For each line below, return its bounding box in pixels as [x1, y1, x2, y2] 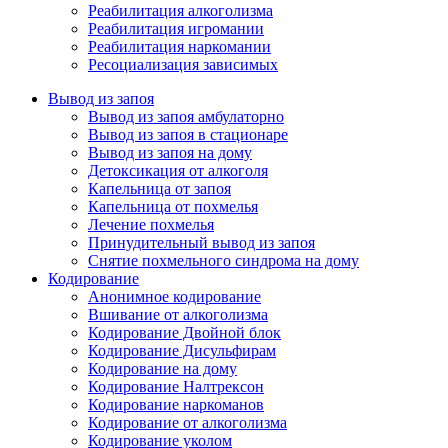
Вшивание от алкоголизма [88, 306, 268, 323]
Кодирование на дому [88, 360, 237, 377]
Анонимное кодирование [88, 288, 261, 305]
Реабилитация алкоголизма [88, 2, 273, 19]
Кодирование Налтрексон [88, 378, 264, 395]
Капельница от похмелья [88, 198, 258, 215]
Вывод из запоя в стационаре [88, 126, 288, 143]
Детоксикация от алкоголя [88, 162, 268, 179]
